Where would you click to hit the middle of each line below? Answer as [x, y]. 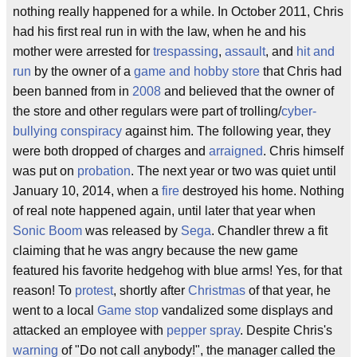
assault [245, 52]
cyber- [299, 112]
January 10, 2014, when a [87, 191]
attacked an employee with [90, 331]
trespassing [186, 52]
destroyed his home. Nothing [262, 191]
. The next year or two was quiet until [233, 171]
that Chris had [301, 72]
